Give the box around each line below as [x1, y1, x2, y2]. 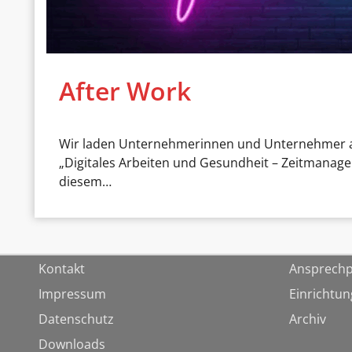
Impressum [38, 284, 106, 302]
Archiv [288, 310, 326, 328]
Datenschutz [38, 310, 114, 328]
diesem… [58, 173, 112, 191]
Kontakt [38, 259, 85, 277]
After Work [58, 73, 191, 108]
